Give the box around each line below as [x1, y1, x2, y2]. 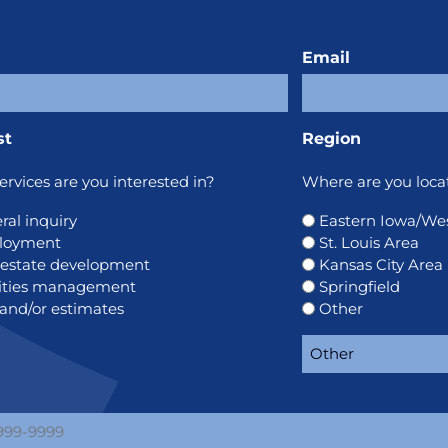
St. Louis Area [318, 233, 419, 253]
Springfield [318, 277, 400, 297]
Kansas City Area [318, 255, 443, 275]
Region [301, 129, 361, 148]
